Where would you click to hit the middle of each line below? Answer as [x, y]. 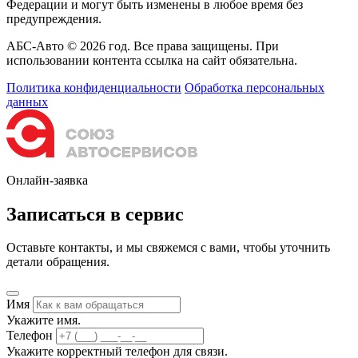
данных [27, 101]
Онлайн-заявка [47, 180]
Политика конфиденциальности [94, 87]
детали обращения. [58, 262]
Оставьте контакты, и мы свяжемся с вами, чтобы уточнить [168, 248]
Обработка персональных [255, 87]
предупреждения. [54, 18]
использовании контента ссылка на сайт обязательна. [152, 60]
